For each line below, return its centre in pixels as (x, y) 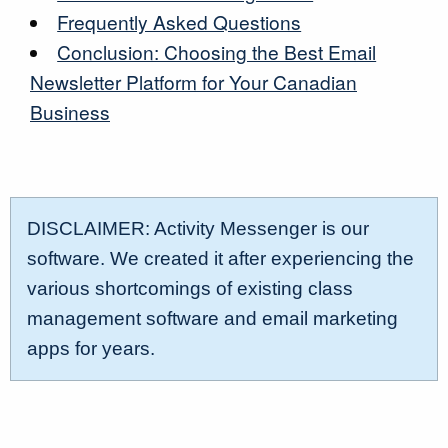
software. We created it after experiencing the (220, 258)
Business (70, 111)
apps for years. (91, 348)
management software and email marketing (212, 318)
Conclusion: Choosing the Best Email (217, 51)
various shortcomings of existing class (190, 288)
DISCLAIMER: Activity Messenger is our (198, 228)
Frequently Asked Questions (179, 21)
